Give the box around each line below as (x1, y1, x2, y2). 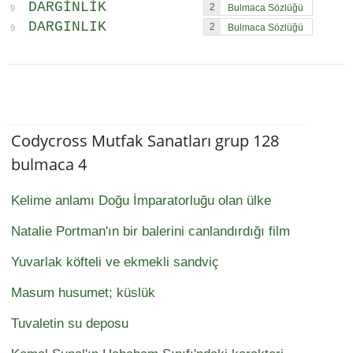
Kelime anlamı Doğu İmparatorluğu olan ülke (11, 193, 271, 209)
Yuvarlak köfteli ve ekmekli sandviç (11, 255, 219, 270)
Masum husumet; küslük (11, 285, 155, 301)
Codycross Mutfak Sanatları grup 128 (11, 130, 279, 152)
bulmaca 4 (11, 154, 87, 176)
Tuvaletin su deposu (11, 316, 128, 332)
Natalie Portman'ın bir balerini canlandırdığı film (11, 224, 290, 240)
